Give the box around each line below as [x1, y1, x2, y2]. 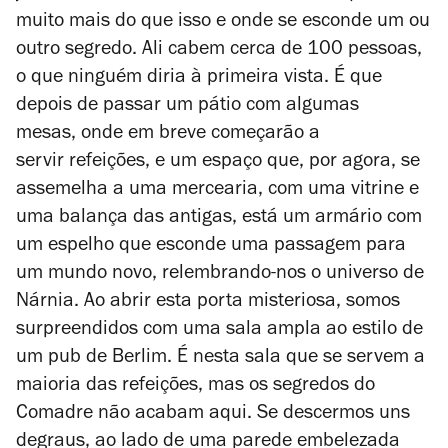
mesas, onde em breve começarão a [16, 125, 320, 146]
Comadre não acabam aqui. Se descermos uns [16, 405, 410, 426]
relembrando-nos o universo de [162, 265, 424, 286]
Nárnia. [16, 293, 84, 314]
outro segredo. [16, 41, 142, 62]
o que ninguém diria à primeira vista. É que [16, 69, 382, 90]
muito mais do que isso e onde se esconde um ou [16, 13, 430, 34]
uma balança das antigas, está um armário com [16, 209, 422, 230]
